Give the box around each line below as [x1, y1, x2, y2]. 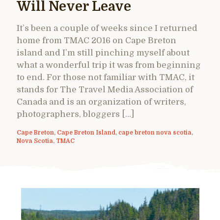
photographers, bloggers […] [17, 109, 134, 119]
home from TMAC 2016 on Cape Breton [17, 35, 176, 45]
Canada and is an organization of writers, [17, 97, 186, 107]
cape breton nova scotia [118, 129, 192, 136]
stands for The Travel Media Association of [17, 84, 193, 94]
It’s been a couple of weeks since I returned [17, 23, 197, 33]
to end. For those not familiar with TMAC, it [17, 72, 194, 82]
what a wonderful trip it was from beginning [17, 60, 201, 70]
